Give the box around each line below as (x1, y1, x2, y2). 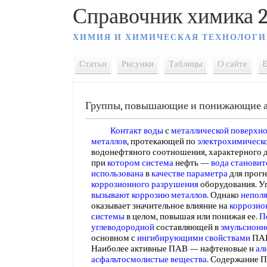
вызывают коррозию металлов (91, 190, 207, 200)
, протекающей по (127, 136, 197, 147)
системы (91, 211, 125, 222)
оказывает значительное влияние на (91, 200, 229, 211)
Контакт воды (110, 125, 163, 136)
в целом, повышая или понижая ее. (125, 211, 259, 222)
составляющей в (154, 222, 221, 232)
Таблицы (169, 58, 203, 69)
